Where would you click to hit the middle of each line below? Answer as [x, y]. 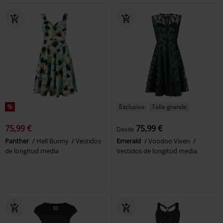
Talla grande [169, 107]
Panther [18, 141]
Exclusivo [132, 107]
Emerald [129, 141]
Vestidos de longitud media [157, 151]
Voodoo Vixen [170, 141]
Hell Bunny [53, 141]
